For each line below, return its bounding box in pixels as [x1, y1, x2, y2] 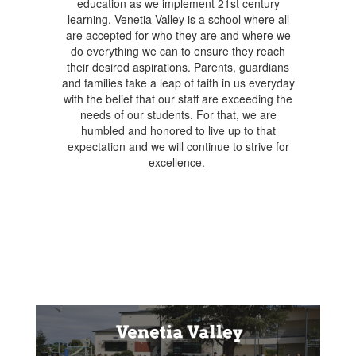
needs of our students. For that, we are [79, 106, 277, 122]
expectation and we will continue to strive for [67, 138, 289, 154]
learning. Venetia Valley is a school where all [67, 11, 289, 27]
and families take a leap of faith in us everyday [61, 75, 295, 91]
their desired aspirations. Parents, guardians [67, 59, 289, 75]
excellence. [148, 154, 208, 170]
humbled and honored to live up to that [80, 122, 276, 138]
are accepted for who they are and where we [65, 27, 291, 43]
